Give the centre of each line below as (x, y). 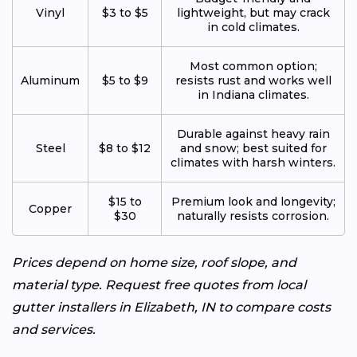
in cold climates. (253, 27)
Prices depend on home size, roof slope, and (154, 262)
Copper (50, 208)
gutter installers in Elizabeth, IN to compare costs (171, 307)
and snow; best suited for (253, 148)
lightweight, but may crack (253, 12)
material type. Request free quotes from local (159, 284)
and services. (54, 329)
